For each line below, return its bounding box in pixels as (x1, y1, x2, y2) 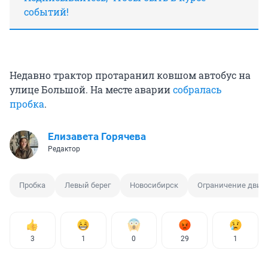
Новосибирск (130, 180, 178, 190)
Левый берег (65, 180, 111, 190)
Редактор (48, 144, 80, 153)
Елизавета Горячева (48, 130, 146, 142)
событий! (24, 5, 69, 18)
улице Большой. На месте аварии (10, 83, 173, 96)
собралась (173, 83, 221, 96)
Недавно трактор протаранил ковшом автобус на (10, 68, 251, 81)
